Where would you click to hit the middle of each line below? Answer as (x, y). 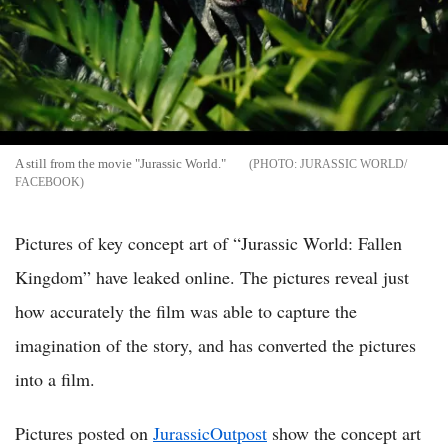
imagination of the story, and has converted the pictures (215, 345)
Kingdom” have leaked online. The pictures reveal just (212, 277)
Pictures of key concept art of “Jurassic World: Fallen (208, 243)
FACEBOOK (47, 182)
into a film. (55, 379)
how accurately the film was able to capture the (186, 311)
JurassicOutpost (210, 433)
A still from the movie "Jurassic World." (120, 164)
